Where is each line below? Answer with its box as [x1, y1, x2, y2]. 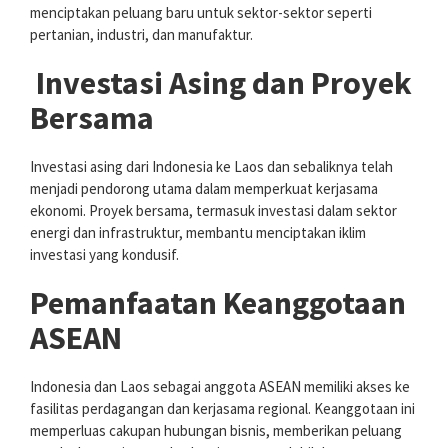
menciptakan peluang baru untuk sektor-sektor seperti [30, 2, 372, 22]
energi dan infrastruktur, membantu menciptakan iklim [30, 222, 366, 242]
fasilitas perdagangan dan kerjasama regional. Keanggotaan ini [30, 398, 415, 418]
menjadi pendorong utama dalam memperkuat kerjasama [30, 178, 378, 198]
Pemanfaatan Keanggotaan [30, 282, 406, 323]
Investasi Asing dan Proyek [30, 62, 412, 103]
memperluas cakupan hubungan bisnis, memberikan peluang [30, 420, 402, 440]
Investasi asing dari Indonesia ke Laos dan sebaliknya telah [30, 156, 393, 176]
